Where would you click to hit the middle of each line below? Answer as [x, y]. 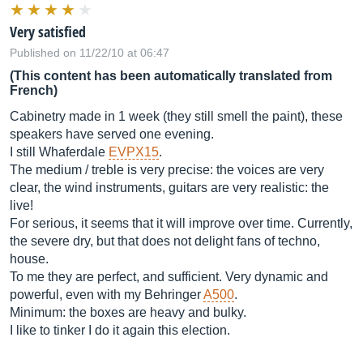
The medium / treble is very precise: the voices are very [167, 170]
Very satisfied [48, 32]
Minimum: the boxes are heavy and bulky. [128, 312]
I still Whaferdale [59, 152]
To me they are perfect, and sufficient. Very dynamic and [169, 277]
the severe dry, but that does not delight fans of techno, [165, 241]
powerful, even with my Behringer [107, 295]
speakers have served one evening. [112, 134]
